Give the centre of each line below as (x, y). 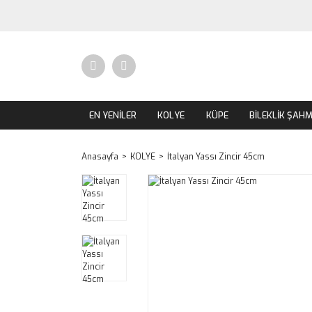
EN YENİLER (113, 115)
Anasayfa (100, 157)
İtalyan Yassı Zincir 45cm (216, 157)
